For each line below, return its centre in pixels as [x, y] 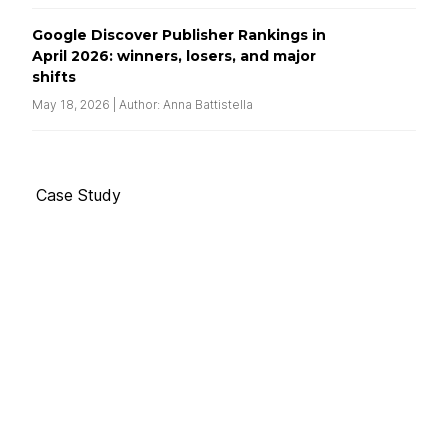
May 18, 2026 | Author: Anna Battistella [142, 104]
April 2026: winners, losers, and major [174, 55]
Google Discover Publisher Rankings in [179, 34]
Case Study [78, 194]
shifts [54, 76]
